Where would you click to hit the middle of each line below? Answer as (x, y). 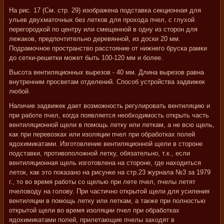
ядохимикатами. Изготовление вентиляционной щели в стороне (106, 144)
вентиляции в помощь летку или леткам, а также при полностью (107, 201)
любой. (20, 91)
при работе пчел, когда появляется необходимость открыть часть (109, 115)
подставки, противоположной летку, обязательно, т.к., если (99, 153)
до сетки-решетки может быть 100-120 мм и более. (86, 58)
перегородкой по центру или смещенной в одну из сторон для (103, 29)
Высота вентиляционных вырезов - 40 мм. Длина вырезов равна (106, 72)
